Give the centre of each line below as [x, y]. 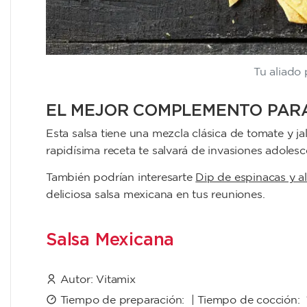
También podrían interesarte [121, 178]
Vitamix [116, 280]
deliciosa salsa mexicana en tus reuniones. [156, 195]
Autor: [76, 280]
